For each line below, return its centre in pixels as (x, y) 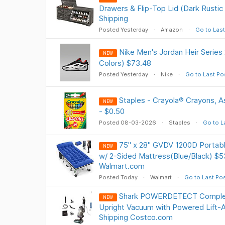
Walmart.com (122, 166)
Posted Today (119, 177)
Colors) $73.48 (125, 63)
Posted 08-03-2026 (128, 123)
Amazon (172, 30)
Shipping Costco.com (136, 217)
